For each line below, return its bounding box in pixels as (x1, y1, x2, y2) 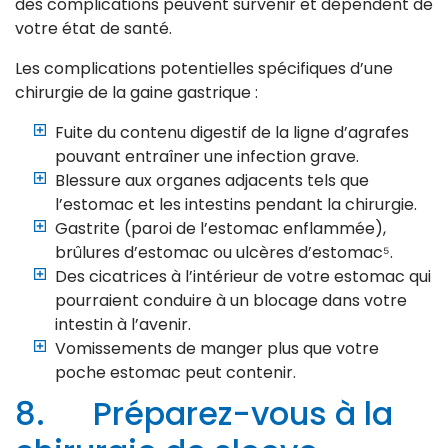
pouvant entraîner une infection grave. (55, 145, 359, 169)
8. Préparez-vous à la (15, 391, 393, 437)
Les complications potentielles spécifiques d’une (15, 57, 393, 81)
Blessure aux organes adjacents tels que (55, 169, 369, 193)
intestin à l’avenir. (55, 313, 191, 337)
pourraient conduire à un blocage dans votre (55, 289, 407, 313)
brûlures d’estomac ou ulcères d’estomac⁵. (55, 241, 393, 265)
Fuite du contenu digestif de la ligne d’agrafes (55, 121, 409, 145)
